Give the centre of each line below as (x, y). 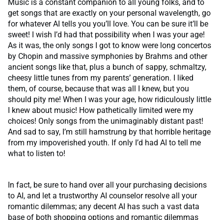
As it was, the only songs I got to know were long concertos (110, 46)
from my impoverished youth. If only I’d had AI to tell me (104, 143)
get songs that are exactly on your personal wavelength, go (109, 13)
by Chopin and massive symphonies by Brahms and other (108, 56)
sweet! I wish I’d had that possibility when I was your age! (106, 35)
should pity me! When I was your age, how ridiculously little (110, 100)
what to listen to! (37, 154)
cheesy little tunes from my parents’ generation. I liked (101, 78)
